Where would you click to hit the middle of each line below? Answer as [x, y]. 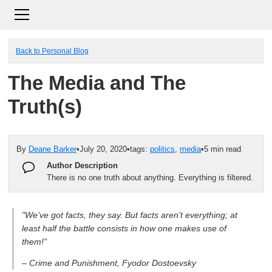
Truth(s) [45, 107]
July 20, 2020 [103, 149]
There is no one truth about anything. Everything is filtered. [150, 177]
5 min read [223, 149]
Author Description [82, 165]
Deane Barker [53, 149]
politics [162, 149]
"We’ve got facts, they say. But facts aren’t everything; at [129, 215]
